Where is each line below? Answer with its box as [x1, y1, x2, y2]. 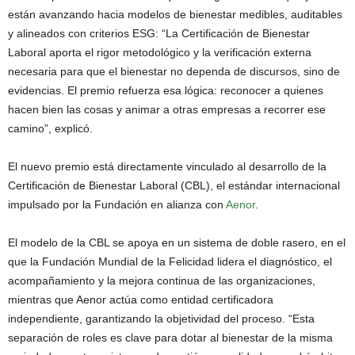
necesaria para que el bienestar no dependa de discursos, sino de [8, 64, 340, 78]
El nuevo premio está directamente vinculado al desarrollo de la [8, 159, 326, 173]
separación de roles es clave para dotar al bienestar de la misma [8, 330, 333, 344]
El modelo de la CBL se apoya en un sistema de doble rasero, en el [8, 235, 345, 249]
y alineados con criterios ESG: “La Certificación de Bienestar [8, 26, 310, 40]
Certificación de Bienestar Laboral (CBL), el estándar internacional [8, 178, 340, 192]
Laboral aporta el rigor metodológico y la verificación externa [8, 45, 311, 59]
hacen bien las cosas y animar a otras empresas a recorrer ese [8, 102, 326, 116]
